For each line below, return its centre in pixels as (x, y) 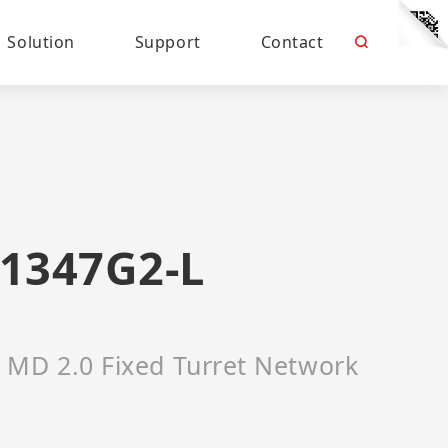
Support (167, 42)
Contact (292, 42)
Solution (41, 42)
